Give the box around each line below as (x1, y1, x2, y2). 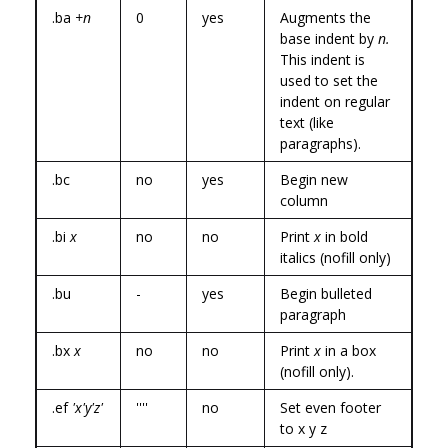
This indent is (280, 49, 365, 69)
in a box (321, 340, 376, 360)
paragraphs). (280, 133, 361, 153)
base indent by (280, 28, 378, 48)
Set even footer (280, 397, 381, 417)
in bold (321, 226, 368, 246)
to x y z (280, 418, 327, 438)
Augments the (280, 7, 371, 27)
